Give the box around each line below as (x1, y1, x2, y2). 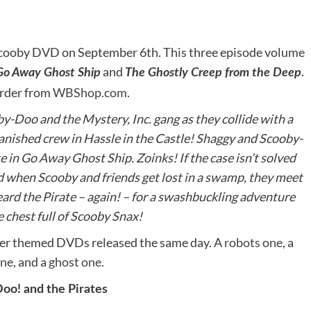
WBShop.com (52, 85, 127, 100)
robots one (224, 235, 283, 250)
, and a (13, 254, 49, 269)
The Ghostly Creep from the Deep (124, 67, 301, 79)
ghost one (49, 254, 102, 269)
